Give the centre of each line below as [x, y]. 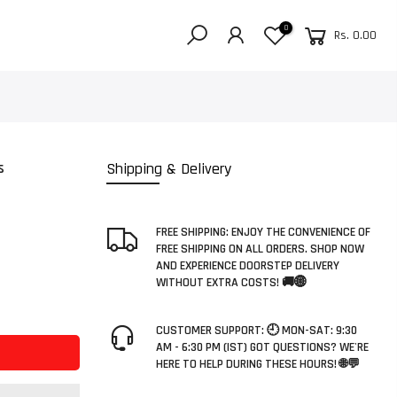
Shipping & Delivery [168, 168]
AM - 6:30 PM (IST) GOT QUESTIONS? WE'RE [262, 347]
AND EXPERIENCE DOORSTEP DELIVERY [247, 265]
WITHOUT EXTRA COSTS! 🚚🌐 [231, 282]
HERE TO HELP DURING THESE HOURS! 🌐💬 [257, 364]
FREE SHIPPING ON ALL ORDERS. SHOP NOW [260, 249]
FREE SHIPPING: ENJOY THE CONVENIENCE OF [263, 232]
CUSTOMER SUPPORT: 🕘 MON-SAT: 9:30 [256, 330]
